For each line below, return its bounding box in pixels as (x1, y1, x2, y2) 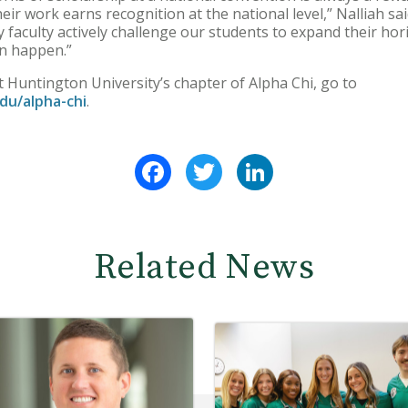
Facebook (171, 151, 239, 172)
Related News (93, 246, 315, 291)
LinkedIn (273, 151, 332, 172)
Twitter (222, 151, 278, 172)
